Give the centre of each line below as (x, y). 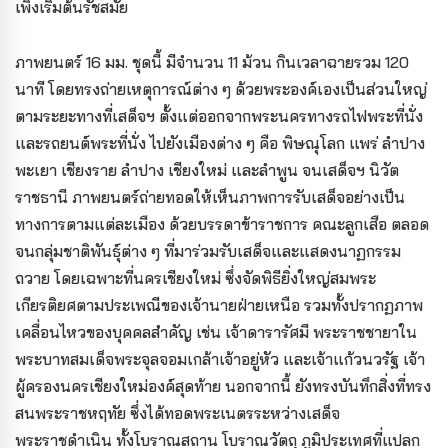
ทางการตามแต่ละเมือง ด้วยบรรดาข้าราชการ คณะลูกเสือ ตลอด (222, 224)
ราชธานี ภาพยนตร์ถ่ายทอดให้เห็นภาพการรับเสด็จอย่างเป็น (210, 197)
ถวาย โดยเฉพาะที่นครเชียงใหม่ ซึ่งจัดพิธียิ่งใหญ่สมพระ (195, 278)
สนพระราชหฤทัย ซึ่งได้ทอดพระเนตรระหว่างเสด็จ (177, 413)
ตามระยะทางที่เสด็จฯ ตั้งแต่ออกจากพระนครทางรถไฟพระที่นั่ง (219, 116)
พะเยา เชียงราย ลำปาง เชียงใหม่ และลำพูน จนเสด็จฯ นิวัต (207, 170)
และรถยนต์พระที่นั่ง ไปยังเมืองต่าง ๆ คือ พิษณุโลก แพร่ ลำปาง (220, 143)
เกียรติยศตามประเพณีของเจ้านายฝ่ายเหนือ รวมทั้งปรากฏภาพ (219, 305)
